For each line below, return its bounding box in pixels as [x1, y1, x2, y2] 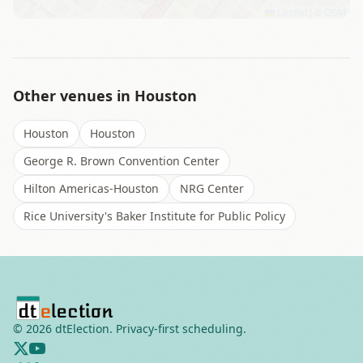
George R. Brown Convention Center [23, 153, 220, 169]
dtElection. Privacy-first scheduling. [52, 321, 246, 336]
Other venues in [13, 86, 135, 105]
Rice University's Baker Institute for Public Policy [23, 208, 285, 224]
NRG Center [180, 181, 244, 196]
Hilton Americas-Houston [23, 181, 159, 196]
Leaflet [275, 5, 307, 19]
